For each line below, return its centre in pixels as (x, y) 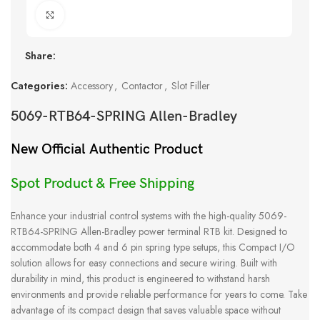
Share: (40, 56)
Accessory (92, 86)
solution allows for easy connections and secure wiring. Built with (144, 263)
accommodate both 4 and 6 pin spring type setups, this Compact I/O (153, 247)
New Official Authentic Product (107, 150)
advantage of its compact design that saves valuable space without (146, 310)
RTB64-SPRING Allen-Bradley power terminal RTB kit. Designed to (149, 232)
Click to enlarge (100, 15)
